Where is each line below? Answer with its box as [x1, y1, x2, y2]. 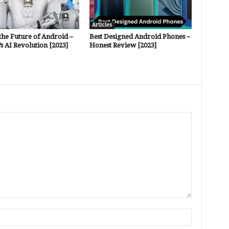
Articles [91, 21, 112, 28]
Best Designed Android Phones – [89, 32, 190, 40]
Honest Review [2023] [89, 41, 156, 49]
